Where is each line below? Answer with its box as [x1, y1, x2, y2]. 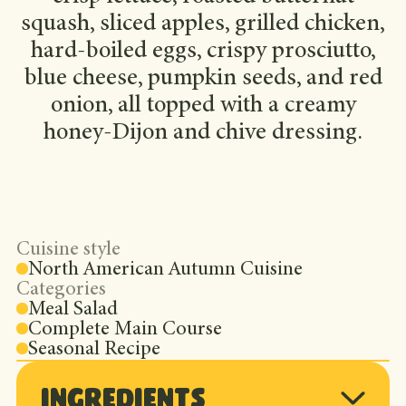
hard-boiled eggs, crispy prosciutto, [30, 39, 376, 64]
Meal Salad [28, 300, 119, 321]
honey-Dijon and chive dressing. [43, 121, 362, 146]
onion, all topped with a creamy [50, 93, 356, 119]
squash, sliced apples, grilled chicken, [21, 12, 385, 37]
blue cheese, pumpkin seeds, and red [24, 66, 382, 92]
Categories [15, 280, 106, 301]
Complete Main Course [28, 320, 223, 341]
